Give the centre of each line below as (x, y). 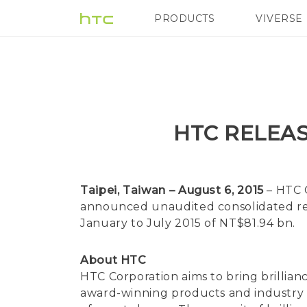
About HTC (113, 260)
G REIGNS (269, 19)
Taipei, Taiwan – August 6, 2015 (174, 190)
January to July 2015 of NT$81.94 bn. (188, 223)
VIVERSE (279, 18)
